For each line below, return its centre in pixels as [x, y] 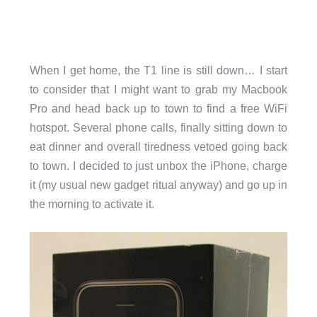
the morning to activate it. [92, 203]
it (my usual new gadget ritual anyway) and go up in [158, 184]
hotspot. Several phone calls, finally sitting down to [158, 127]
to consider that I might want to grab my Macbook [158, 89]
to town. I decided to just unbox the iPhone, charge [158, 165]
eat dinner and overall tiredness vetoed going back [158, 146]
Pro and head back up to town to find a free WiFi [158, 108]
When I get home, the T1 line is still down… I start [158, 70]
